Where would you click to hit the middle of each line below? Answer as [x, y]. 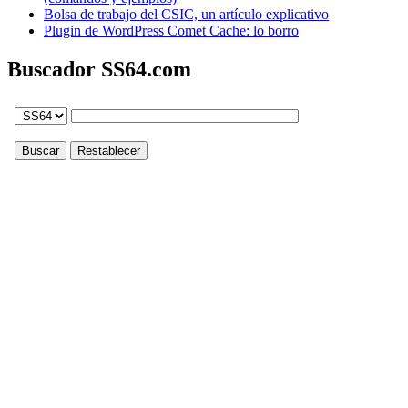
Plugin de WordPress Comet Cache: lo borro [171, 31]
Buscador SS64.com [99, 70]
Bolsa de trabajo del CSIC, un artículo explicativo [186, 15]
